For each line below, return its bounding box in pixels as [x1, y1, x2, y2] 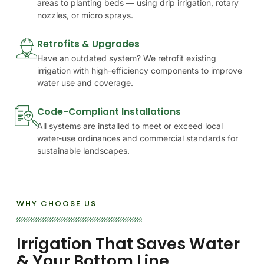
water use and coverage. [37, 77, 133, 88]
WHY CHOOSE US [16, 197, 97, 209]
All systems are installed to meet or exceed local [37, 120, 223, 131]
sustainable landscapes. [37, 145, 130, 156]
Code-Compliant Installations [37, 105, 181, 118]
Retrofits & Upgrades [37, 37, 140, 50]
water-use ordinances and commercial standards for [37, 133, 238, 143]
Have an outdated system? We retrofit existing [37, 52, 216, 63]
